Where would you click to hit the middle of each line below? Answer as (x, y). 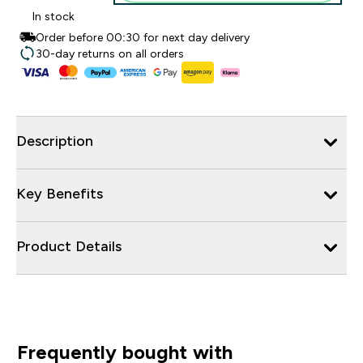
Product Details (69, 246)
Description (55, 141)
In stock (53, 16)
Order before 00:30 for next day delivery (143, 37)
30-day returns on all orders (110, 53)
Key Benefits (60, 193)
